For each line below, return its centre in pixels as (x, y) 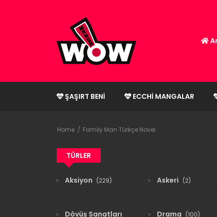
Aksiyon (79, 180)
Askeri (168, 180)
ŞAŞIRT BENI (84, 96)
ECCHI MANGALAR (163, 96)
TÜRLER (79, 155)
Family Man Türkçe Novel (119, 130)
